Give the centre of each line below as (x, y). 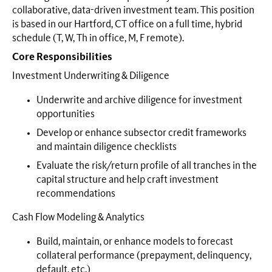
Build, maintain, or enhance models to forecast (135, 241)
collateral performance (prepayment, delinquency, (144, 255)
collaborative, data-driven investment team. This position (133, 11)
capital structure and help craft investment (127, 179)
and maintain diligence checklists (107, 147)
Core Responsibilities (62, 57)
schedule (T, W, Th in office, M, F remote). (98, 39)
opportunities (66, 114)
